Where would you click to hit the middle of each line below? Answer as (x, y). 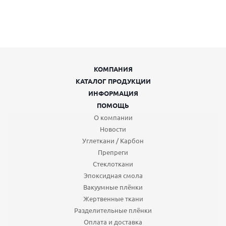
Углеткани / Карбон (113, 140)
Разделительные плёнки (113, 210)
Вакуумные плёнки (113, 187)
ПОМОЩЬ (113, 105)
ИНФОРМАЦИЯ (113, 93)
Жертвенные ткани (113, 199)
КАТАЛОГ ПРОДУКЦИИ (113, 81)
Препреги (113, 152)
